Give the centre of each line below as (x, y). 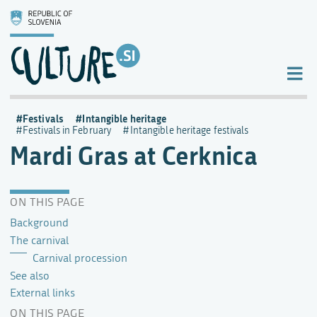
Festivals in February (67, 131)
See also (30, 276)
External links (42, 293)
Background (39, 223)
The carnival (39, 240)
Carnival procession (80, 258)
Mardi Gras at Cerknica (134, 155)
